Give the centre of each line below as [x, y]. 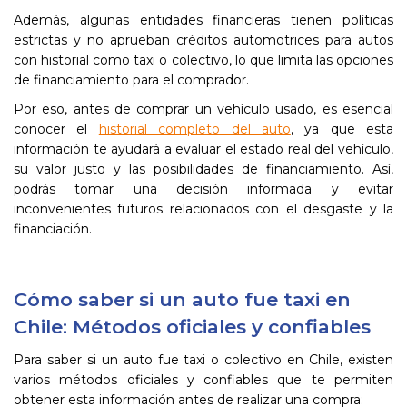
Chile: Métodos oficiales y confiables [192, 327]
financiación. [53, 229]
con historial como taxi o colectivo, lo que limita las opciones [203, 60]
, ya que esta [342, 129]
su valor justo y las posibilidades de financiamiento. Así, [203, 169]
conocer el [56, 129]
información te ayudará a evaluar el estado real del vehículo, [203, 149]
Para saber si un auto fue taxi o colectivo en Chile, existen [203, 360]
